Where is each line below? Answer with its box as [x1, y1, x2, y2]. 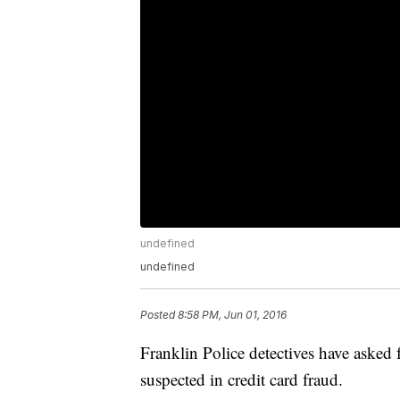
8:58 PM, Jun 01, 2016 [178, 308, 287, 322]
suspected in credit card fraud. [140, 368, 343, 391]
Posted [140, 308, 178, 322]
